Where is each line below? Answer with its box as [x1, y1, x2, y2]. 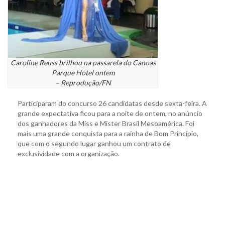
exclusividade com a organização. [18, 149, 120, 158]
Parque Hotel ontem [51, 68, 115, 77]
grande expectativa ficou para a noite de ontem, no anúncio [18, 109, 202, 118]
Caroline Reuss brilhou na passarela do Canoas [10, 58, 156, 67]
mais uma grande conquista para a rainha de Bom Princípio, [18, 129, 198, 138]
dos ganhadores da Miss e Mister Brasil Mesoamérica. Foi [18, 119, 194, 128]
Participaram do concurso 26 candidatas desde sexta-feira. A [18, 99, 207, 108]
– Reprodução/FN [55, 78, 111, 87]
